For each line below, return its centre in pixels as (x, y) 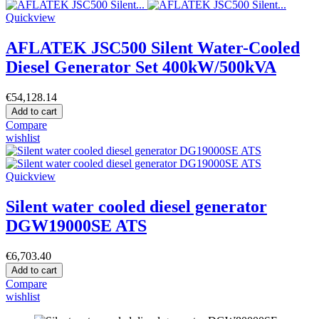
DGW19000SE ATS (76, 225)
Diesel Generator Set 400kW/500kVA (141, 67)
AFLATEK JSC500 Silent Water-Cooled (153, 47)
